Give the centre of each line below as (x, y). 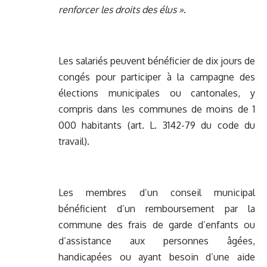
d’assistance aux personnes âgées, (157, 241)
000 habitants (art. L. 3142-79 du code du (157, 125)
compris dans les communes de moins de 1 (157, 109)
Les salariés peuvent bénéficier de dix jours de (157, 61)
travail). (74, 142)
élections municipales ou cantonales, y (157, 93)
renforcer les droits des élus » (121, 10)
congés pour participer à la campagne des (157, 77)
